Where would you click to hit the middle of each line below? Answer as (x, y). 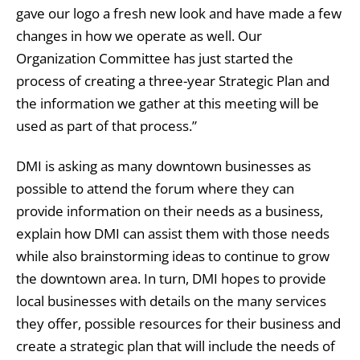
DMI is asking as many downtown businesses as (164, 166)
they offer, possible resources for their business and (178, 324)
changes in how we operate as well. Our (139, 36)
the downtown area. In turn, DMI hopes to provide (171, 279)
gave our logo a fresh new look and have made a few (179, 14)
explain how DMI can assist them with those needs (173, 234)
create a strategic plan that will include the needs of (176, 346)
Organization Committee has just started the (155, 59)
